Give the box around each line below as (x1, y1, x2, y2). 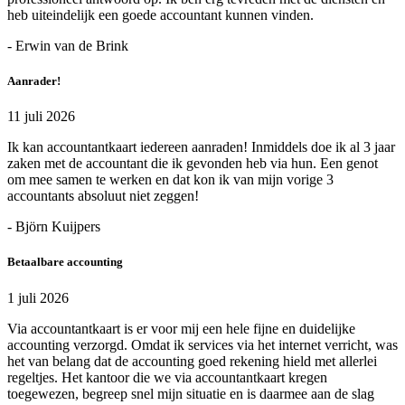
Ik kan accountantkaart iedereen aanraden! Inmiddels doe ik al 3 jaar (7, 139, 395, 155)
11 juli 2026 (7, 108, 75, 125)
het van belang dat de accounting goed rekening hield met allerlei (7, 353, 377, 369)
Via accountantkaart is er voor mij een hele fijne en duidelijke (7, 320, 355, 336)
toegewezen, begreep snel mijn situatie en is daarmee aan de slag (7, 385, 374, 401)
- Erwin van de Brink (7, 37, 128, 53)
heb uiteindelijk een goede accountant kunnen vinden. (7, 6, 314, 23)
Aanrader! (7, 74, 61, 89)
